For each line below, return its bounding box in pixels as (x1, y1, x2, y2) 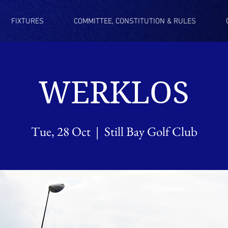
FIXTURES (11, 17, 44, 26)
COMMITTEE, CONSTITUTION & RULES (73, 17, 196, 26)
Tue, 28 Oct (31, 123, 91, 139)
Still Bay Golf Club (104, 123, 197, 139)
